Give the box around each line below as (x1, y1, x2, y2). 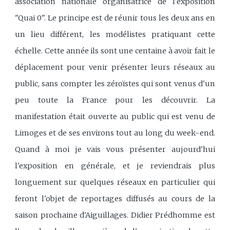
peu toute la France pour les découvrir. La (15, 95, 215, 105)
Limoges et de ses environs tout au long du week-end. (15, 128, 215, 138)
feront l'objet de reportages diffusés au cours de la (15, 194, 215, 203)
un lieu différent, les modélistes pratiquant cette (15, 29, 215, 39)
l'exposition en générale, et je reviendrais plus (15, 161, 215, 170)
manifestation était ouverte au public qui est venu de (15, 111, 215, 121)
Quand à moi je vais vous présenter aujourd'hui (15, 144, 215, 154)
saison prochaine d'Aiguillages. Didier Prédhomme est (15, 210, 215, 220)
